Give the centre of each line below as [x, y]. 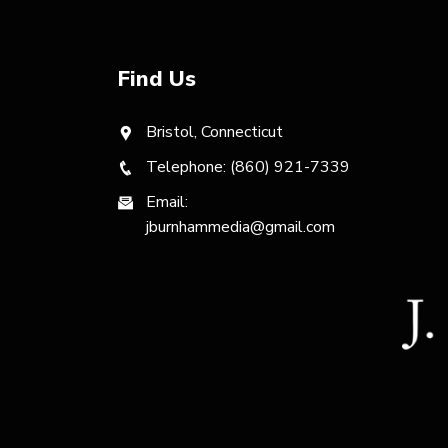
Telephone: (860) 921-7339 [248, 167]
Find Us [156, 79]
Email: [167, 202]
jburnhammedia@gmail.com [240, 227]
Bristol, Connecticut [214, 132]
